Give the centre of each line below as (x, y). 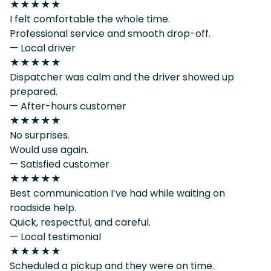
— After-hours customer (68, 106)
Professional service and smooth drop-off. (110, 33)
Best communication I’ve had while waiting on (117, 193)
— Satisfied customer (60, 164)
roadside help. (43, 207)
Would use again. (49, 149)
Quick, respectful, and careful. (80, 222)
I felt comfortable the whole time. (90, 19)
